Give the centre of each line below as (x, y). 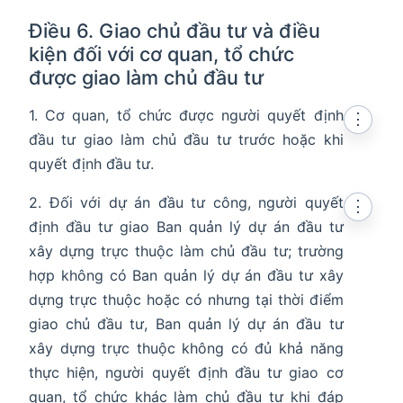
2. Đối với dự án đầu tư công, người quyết (186, 203)
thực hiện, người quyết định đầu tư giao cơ (186, 373)
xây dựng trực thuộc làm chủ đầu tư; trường (186, 251)
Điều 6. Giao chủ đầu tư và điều (175, 31)
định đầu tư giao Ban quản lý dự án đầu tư (186, 227)
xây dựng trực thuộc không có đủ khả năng (186, 349)
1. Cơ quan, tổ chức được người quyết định (186, 116)
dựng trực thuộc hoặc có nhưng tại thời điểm (186, 300)
